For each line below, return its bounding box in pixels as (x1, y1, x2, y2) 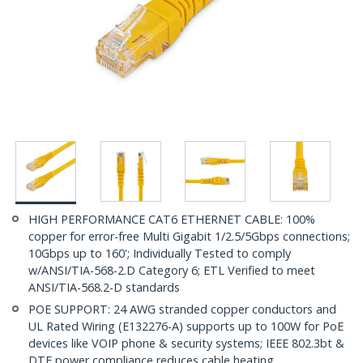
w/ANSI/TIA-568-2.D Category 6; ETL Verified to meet (28, 263, 315, 279)
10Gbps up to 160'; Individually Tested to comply (28, 246, 291, 262)
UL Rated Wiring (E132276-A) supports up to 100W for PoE (28, 318, 344, 335)
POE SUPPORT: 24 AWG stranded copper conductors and (28, 301, 336, 318)
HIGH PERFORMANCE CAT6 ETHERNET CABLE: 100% (28, 211, 315, 228)
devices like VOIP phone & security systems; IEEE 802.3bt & (28, 335, 344, 352)
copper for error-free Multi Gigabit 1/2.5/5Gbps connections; (28, 228, 350, 245)
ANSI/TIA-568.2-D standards (28, 280, 180, 296)
